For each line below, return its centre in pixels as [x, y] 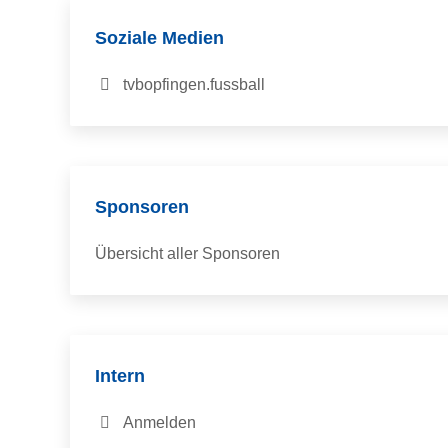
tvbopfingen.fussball [190, 84]
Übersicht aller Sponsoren [187, 253]
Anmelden [155, 422]
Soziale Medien [159, 38]
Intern [120, 376]
